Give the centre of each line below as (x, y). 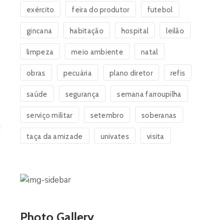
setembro (107, 115)
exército (41, 10)
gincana (40, 31)
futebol (160, 10)
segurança (82, 94)
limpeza (40, 52)
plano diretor (131, 73)
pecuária (77, 73)
